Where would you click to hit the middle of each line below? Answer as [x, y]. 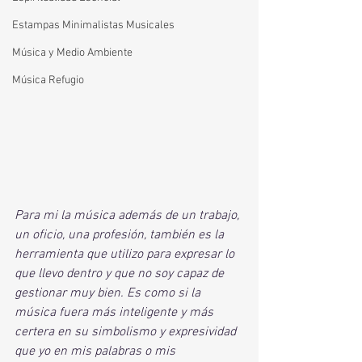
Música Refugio [48, 80]
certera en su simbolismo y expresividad [127, 332]
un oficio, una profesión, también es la [121, 235]
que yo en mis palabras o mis [97, 351]
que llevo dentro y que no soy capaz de [121, 274]
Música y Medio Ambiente [72, 53]
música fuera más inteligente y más [116, 313]
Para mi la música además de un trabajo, [128, 216]
